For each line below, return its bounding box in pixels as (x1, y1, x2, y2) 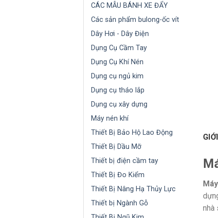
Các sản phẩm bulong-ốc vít (91, 15, 179, 24)
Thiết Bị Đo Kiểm (91, 170, 145, 179)
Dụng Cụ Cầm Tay (91, 43, 147, 52)
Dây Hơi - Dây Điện (91, 29, 149, 38)
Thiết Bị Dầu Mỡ (91, 142, 141, 151)
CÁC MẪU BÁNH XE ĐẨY (91, 1, 168, 10)
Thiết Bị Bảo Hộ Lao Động (91, 128, 173, 137)
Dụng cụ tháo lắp (91, 86, 145, 94)
